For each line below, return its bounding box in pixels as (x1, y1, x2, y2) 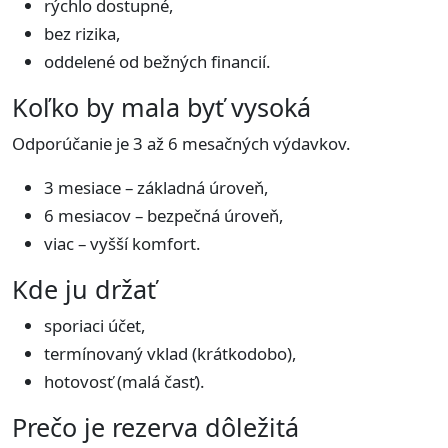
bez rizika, (44, 22, 121, 45)
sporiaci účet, (44, 314, 146, 337)
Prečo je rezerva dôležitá (12, 410, 299, 444)
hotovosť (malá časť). (44, 370, 205, 393)
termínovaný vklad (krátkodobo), (44, 342, 297, 365)
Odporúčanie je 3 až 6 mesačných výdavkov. (12, 132, 351, 155)
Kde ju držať (12, 272, 156, 306)
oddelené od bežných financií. (44, 50, 271, 73)
